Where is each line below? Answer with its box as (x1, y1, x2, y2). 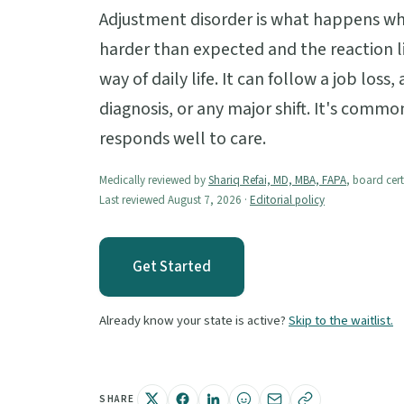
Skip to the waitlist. (289, 310, 393, 330)
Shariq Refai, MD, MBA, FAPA (208, 171, 346, 188)
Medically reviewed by (99, 171, 208, 188)
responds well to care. (99, 126, 266, 152)
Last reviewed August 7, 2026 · (99, 191, 250, 208)
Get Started (133, 255, 211, 278)
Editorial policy (250, 191, 325, 208)
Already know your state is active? (99, 310, 289, 330)
